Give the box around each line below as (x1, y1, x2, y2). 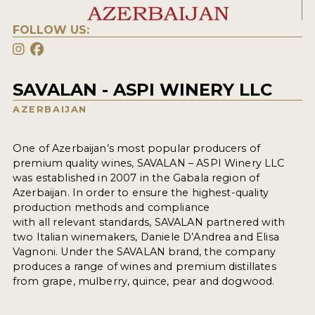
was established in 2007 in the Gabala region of (12, 172, 260, 185)
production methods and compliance (12, 201, 210, 214)
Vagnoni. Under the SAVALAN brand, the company (12, 245, 276, 259)
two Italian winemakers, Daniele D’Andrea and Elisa (12, 231, 279, 244)
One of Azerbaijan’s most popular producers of (12, 142, 261, 155)
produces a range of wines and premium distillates (12, 260, 276, 274)
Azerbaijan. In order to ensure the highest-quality (12, 186, 269, 200)
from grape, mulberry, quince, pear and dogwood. (12, 275, 275, 288)
